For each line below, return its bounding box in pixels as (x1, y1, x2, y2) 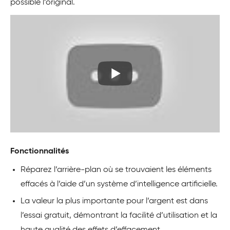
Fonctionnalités (10, 147, 69, 156)
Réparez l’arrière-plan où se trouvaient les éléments (21, 166, 212, 175)
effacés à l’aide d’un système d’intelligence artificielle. (21, 180, 218, 189)
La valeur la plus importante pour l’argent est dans (21, 197, 208, 206)
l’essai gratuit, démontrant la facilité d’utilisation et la (21, 212, 217, 220)
